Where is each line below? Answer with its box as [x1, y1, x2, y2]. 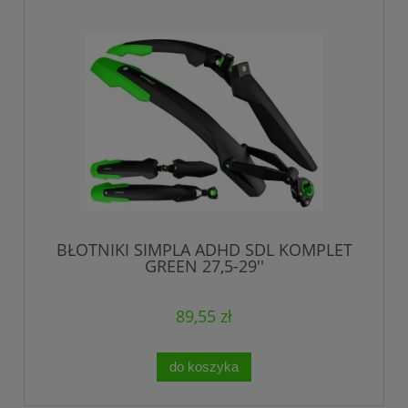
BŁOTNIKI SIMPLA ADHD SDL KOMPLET [56, 238, 352, 260]
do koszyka [169, 358, 239, 374]
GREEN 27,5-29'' [144, 254, 264, 277]
